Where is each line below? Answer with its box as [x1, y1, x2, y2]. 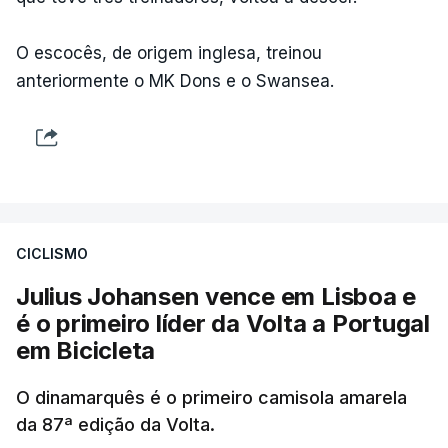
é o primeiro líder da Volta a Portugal [16, 309, 430, 338]
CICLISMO [16, 245, 88, 262]
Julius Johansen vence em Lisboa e [16, 282, 417, 311]
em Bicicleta [16, 336, 156, 365]
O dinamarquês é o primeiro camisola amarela [16, 387, 407, 408]
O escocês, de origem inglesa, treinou [16, 43, 322, 63]
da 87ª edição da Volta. [16, 414, 215, 435]
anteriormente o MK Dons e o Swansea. [16, 71, 334, 91]
